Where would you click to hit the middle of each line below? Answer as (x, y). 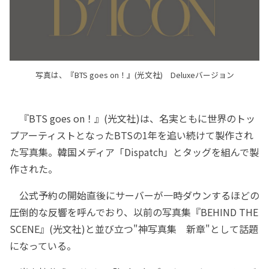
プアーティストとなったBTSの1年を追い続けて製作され (131, 135)
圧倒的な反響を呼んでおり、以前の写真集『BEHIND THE (134, 212)
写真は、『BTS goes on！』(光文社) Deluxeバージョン (134, 75)
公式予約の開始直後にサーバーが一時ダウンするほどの (134, 195)
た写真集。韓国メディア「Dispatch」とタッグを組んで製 (134, 152)
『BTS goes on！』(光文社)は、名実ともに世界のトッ (132, 119)
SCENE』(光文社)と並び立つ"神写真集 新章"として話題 (134, 229)
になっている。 (43, 246)
